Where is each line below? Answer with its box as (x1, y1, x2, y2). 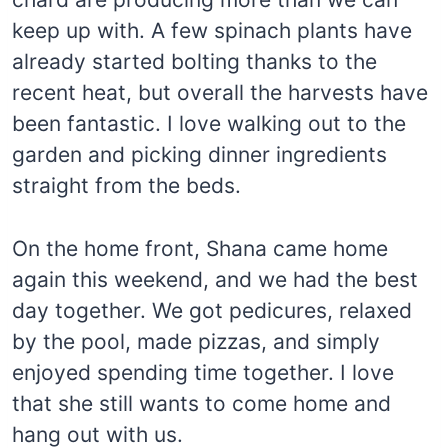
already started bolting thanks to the (12, 49, 377, 75)
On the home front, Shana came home (12, 236, 388, 262)
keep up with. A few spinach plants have (12, 18, 412, 44)
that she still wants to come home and (12, 391, 391, 417)
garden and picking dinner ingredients (12, 142, 387, 168)
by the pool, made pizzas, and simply (12, 329, 380, 355)
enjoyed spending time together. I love (12, 360, 394, 386)
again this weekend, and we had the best (12, 267, 418, 293)
